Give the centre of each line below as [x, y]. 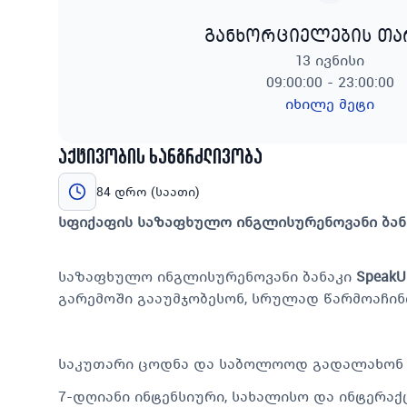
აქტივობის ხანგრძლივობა [160, 158]
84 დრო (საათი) [148, 192]
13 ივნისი [330, 60]
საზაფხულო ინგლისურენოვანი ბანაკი [207, 276]
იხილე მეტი [330, 104]
